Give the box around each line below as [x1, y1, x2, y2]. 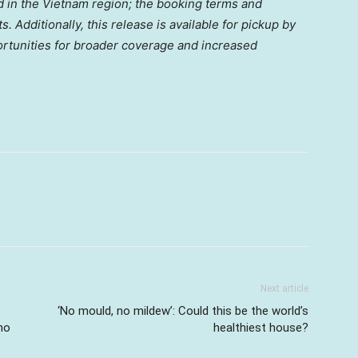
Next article [261, 283, 308, 294]
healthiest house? [213, 320, 308, 335]
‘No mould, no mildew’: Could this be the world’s [58, 304, 308, 318]
